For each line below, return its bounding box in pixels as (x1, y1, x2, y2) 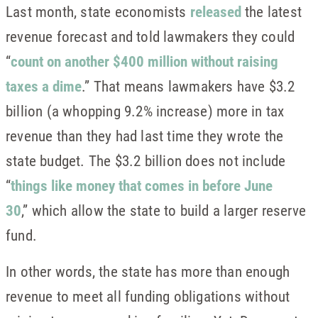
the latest (241, 1, 302, 22)
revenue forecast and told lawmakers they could (6, 26, 295, 47)
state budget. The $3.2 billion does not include (6, 150, 286, 171)
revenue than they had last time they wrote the (6, 126, 284, 146)
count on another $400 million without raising (11, 51, 279, 72)
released (190, 1, 241, 22)
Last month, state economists (6, 1, 190, 22)
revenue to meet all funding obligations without (6, 286, 290, 307)
